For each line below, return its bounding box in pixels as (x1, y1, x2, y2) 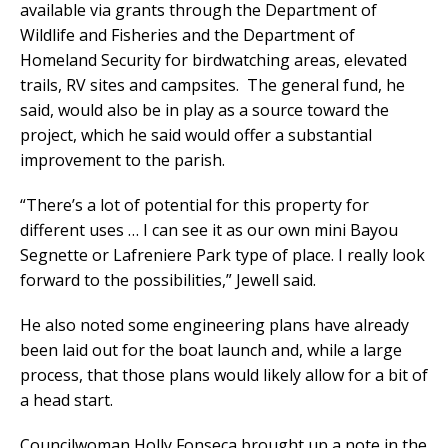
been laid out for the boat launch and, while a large (20, 339, 402, 362)
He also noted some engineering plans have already (20, 314, 409, 337)
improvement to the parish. (20, 149, 225, 172)
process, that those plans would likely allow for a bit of (20, 364, 428, 387)
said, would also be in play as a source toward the (20, 99, 389, 122)
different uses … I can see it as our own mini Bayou (20, 219, 398, 242)
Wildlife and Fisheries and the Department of (20, 24, 355, 47)
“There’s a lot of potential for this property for (20, 194, 369, 217)
